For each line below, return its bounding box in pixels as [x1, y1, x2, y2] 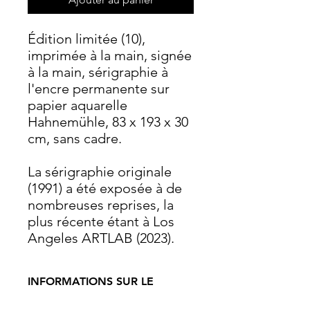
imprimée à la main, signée [28, 47, 192, 64]
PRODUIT [28, 290, 76, 303]
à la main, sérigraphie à [28, 64, 168, 80]
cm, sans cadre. [28, 130, 122, 147]
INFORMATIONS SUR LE [28, 275, 154, 288]
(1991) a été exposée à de [28, 180, 182, 197]
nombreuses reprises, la [28, 197, 174, 213]
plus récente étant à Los [28, 213, 174, 230]
